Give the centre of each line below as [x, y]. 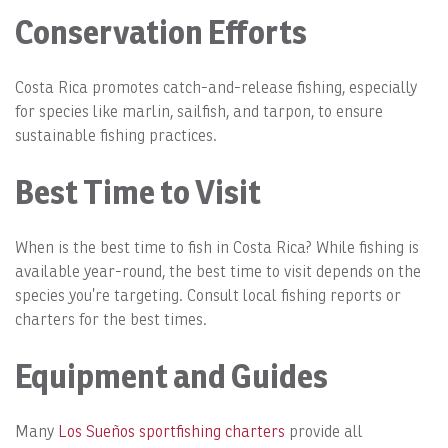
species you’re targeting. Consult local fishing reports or [208, 295]
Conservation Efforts [161, 31]
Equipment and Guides [171, 375]
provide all [324, 431]
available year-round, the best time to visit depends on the [218, 271]
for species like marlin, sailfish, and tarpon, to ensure [199, 111]
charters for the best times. [111, 319]
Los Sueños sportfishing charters [171, 431]
